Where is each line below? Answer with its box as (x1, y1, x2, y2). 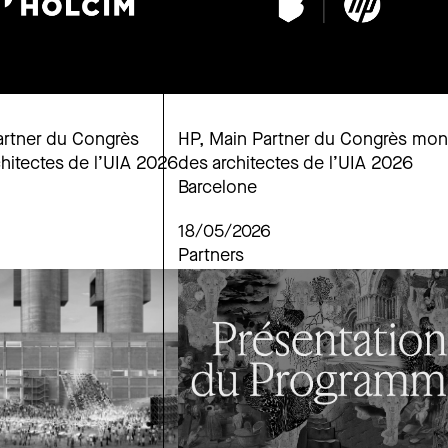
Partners (178, 247, 244, 267)
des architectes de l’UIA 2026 (178, 155, 413, 175)
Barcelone (178, 179, 257, 199)
